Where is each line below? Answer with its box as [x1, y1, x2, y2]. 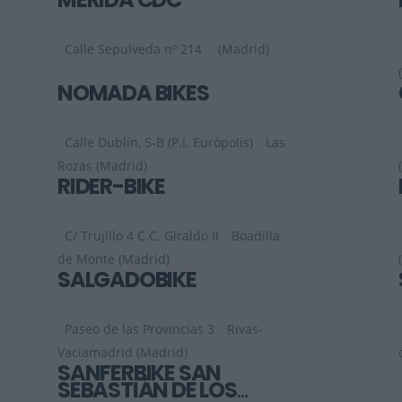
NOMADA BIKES [57, 78, 209, 109]
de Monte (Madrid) [57, 250, 170, 268]
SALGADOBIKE [57, 265, 197, 295]
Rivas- [227, 320, 263, 338]
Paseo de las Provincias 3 [65, 320, 214, 338]
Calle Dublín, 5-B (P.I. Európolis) [65, 134, 253, 152]
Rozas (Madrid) [57, 157, 147, 175]
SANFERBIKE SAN [57, 358, 222, 389]
